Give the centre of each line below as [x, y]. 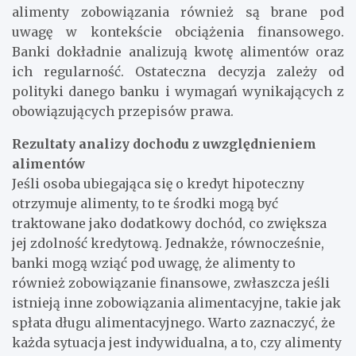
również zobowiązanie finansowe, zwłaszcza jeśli [171, 282]
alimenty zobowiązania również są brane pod [178, 12]
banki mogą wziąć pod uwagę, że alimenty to [154, 263]
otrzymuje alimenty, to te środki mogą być [145, 203]
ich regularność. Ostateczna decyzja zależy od [178, 71]
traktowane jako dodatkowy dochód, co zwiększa [169, 223]
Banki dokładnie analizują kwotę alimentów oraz [178, 51]
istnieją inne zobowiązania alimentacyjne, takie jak [176, 302]
